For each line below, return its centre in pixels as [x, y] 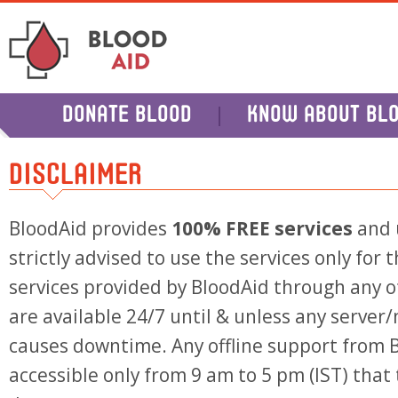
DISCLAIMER [76, 176]
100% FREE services [262, 228]
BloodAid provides [90, 228]
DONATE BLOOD [127, 116]
